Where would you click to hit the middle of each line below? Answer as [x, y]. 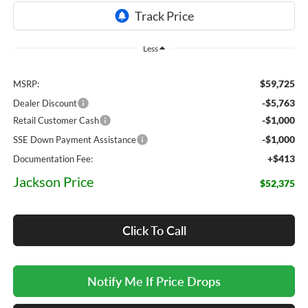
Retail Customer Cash [56, 121]
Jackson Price [53, 182]
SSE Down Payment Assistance [74, 140]
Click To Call [154, 231]
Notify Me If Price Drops [154, 282]
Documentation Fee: [53, 159]
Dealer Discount [45, 103]
